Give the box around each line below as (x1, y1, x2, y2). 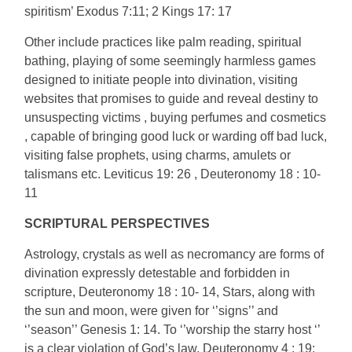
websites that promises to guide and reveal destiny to (24, 92, 319, 105)
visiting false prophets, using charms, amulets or (24, 148, 291, 162)
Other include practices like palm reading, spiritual (24, 35, 302, 49)
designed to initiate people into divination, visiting (24, 73, 299, 86)
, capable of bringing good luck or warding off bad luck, (24, 130, 328, 143)
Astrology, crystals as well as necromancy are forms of (24, 247, 324, 261)
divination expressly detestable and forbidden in (24, 266, 291, 280)
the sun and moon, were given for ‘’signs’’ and (24, 304, 279, 317)
